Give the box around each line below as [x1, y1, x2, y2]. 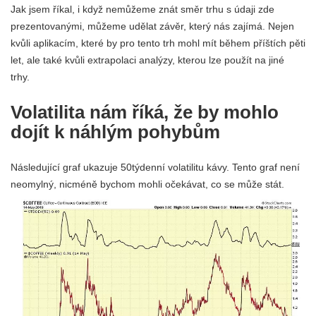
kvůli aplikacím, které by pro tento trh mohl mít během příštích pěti [11, 37, 305, 49]
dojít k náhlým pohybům [11, 122, 220, 142]
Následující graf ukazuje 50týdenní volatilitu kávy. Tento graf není [11, 162, 300, 174]
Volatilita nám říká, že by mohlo [11, 102, 279, 123]
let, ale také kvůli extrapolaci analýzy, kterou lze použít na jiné [11, 54, 284, 66]
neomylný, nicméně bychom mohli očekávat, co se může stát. [11, 178, 284, 190]
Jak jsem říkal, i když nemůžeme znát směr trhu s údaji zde [11, 4, 274, 16]
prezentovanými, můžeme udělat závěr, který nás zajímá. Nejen [11, 20, 294, 32]
